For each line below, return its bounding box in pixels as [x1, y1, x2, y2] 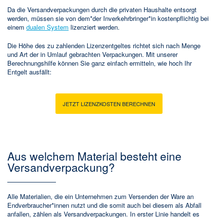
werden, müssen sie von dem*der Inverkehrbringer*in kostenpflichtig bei [7, 13, 209, 23]
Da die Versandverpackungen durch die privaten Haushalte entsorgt [7, 4, 197, 14]
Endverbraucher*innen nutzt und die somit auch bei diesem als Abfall [7, 200, 201, 210]
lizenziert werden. [69, 22, 120, 32]
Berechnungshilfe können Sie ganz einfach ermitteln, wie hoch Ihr [7, 58, 192, 68]
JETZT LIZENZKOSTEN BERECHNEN [63, 99, 155, 108]
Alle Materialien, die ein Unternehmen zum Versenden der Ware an [7, 191, 194, 201]
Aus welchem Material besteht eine [7, 147, 182, 164]
